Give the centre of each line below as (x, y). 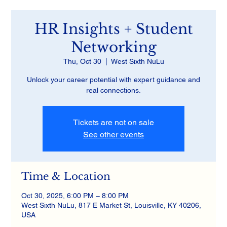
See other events (113, 135)
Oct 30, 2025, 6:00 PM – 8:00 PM (75, 196)
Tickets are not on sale (113, 122)
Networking (113, 47)
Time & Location (66, 176)
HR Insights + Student (113, 29)
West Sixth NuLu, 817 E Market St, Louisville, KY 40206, (111, 205)
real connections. (113, 90)
